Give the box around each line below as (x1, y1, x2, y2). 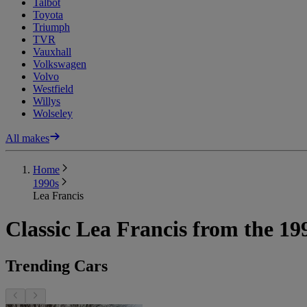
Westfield (33, 82, 73, 95)
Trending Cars (5, 256, 108, 275)
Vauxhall (33, 45, 71, 58)
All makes (5, 132, 49, 144)
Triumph (33, 21, 70, 33)
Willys (33, 95, 60, 107)
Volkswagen (33, 58, 86, 70)
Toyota (33, 8, 63, 21)
